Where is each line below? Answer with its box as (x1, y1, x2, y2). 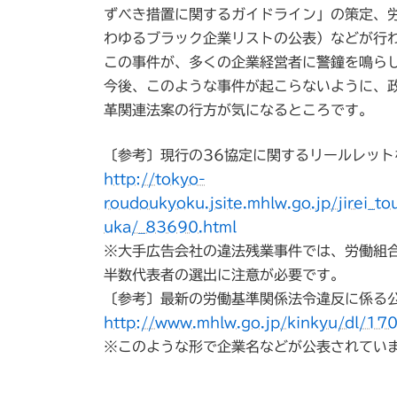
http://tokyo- (104, 171, 206, 186)
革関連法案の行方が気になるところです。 (104, 102, 373, 117)
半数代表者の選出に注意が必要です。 (104, 267, 345, 282)
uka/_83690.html (104, 219, 237, 234)
